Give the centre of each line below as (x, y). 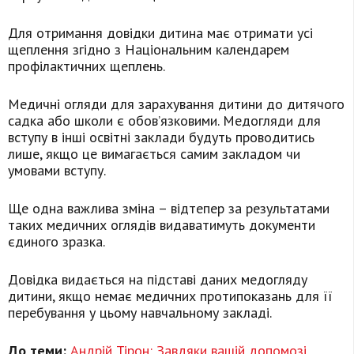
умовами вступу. (57, 171)
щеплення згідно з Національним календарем (149, 50)
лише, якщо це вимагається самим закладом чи (154, 154)
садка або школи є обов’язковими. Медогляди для (164, 121)
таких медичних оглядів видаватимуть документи (162, 225)
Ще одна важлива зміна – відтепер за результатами (169, 209)
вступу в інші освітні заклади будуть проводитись (161, 137)
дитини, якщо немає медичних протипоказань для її (170, 296)
